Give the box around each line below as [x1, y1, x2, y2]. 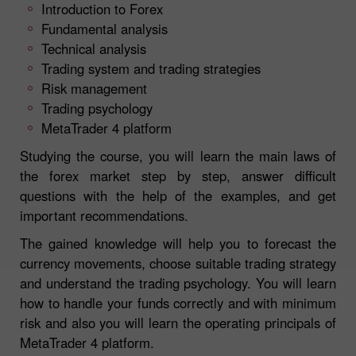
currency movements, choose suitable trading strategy [20, 253, 336, 273]
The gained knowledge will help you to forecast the [20, 233, 336, 253]
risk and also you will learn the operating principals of [20, 312, 336, 332]
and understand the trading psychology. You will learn [20, 273, 336, 292]
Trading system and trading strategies [41, 58, 261, 78]
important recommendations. [20, 205, 188, 225]
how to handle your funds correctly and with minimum [20, 292, 336, 312]
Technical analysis [41, 38, 146, 58]
